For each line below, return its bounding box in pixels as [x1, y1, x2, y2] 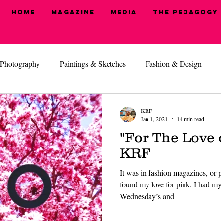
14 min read [177, 115, 204, 123]
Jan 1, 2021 [141, 115, 168, 123]
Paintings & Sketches [60, 58, 126, 69]
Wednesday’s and [120, 191, 174, 202]
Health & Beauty [60, 98, 113, 109]
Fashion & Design [146, 58, 202, 69]
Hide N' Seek [133, 98, 175, 109]
